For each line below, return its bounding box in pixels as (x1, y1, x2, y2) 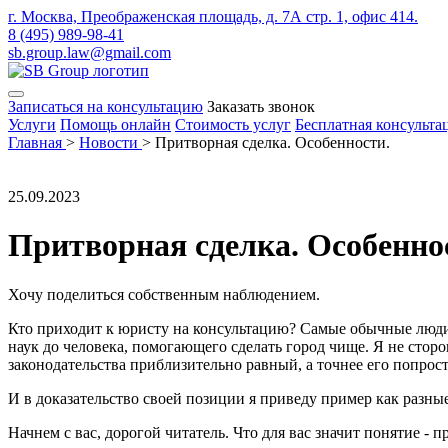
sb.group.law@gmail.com (8, 44, 171, 61)
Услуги (8, 116, 56, 133)
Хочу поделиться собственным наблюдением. (8, 285, 320, 303)
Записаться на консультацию (8, 98, 203, 115)
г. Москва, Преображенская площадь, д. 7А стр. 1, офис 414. (8, 8, 418, 25)
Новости (79, 134, 138, 151)
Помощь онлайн (60, 116, 171, 133)
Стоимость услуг (175, 116, 291, 133)
